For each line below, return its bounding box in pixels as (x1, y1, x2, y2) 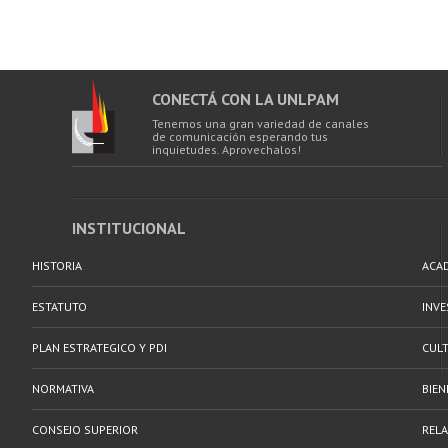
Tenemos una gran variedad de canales (152, 116, 369, 131)
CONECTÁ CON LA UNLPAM (152, 89, 339, 109)
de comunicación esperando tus (152, 129, 328, 144)
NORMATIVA (32, 381, 94, 396)
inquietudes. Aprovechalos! (152, 142, 301, 157)
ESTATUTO (32, 299, 87, 314)
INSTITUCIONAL (72, 218, 186, 238)
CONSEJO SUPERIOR (32, 422, 138, 437)
